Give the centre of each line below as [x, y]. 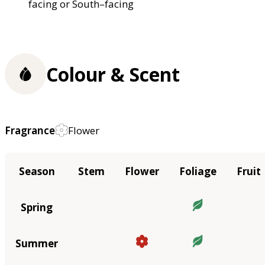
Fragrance [30, 130]
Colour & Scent [113, 74]
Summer [37, 243]
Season [37, 171]
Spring [37, 207]
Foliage [198, 171]
